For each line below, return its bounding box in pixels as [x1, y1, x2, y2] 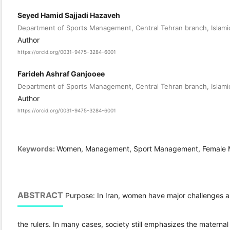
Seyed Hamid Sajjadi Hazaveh [17, 11, 120, 20]
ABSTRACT [17, 190, 63, 201]
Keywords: [17, 144, 56, 154]
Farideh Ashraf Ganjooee [17, 69, 105, 78]
